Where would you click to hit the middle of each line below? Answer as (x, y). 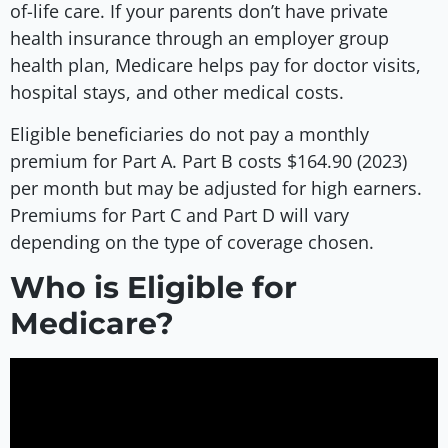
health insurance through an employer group (199, 38)
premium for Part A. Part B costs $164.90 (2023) (208, 160)
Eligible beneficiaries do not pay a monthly (189, 133)
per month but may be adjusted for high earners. (216, 187)
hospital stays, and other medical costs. (177, 92)
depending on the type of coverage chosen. (192, 241)
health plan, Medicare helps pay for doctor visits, (215, 65)
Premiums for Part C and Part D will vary (179, 214)
